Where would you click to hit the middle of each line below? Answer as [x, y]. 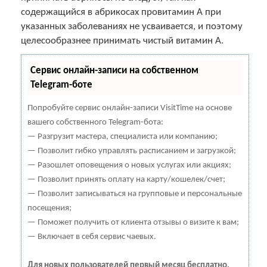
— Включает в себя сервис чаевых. [92, 237]
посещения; [49, 208]
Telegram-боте [61, 85]
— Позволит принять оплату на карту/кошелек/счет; [126, 179]
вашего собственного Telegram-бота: [95, 122]
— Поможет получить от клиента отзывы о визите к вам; [133, 222]
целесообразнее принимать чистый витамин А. [122, 41]
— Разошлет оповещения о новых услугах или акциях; [129, 165]
